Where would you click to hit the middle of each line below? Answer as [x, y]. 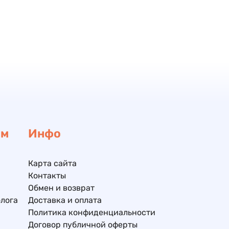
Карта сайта [52, 163]
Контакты [47, 176]
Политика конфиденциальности [91, 212]
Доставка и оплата [65, 200]
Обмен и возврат [61, 188]
